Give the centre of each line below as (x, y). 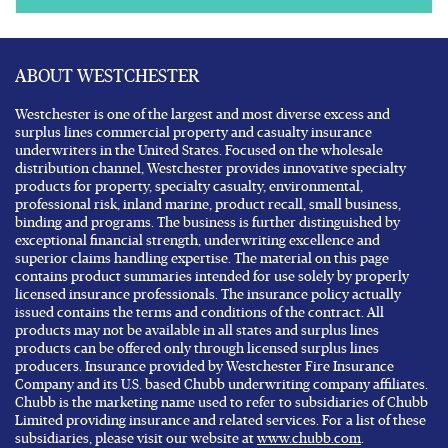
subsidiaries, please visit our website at (136, 439)
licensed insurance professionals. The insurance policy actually (208, 295)
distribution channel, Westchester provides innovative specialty (210, 169)
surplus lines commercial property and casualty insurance (193, 133)
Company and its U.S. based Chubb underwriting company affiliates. (221, 385)
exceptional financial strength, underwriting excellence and (197, 241)
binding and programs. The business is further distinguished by (207, 223)
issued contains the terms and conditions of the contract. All (199, 313)
